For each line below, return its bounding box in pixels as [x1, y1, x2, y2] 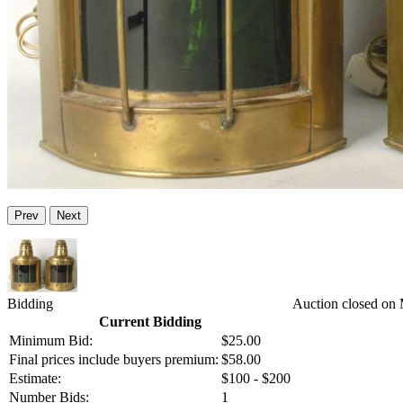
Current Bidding [98, 314, 201, 330]
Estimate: [9, 371, 61, 387]
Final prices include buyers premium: [9, 352, 219, 368]
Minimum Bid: [9, 333, 93, 349]
